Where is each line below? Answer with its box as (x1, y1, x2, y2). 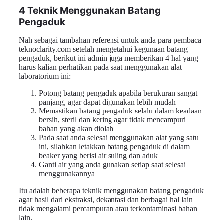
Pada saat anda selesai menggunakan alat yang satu (39, 133, 199, 142)
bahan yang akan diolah (39, 124, 113, 133)
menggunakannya (39, 169, 95, 178)
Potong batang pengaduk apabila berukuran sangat (39, 88, 197, 97)
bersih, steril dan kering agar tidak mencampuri (39, 115, 186, 124)
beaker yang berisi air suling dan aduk (39, 151, 158, 160)
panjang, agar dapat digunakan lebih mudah (39, 97, 176, 106)
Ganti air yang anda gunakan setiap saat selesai (39, 160, 186, 169)
